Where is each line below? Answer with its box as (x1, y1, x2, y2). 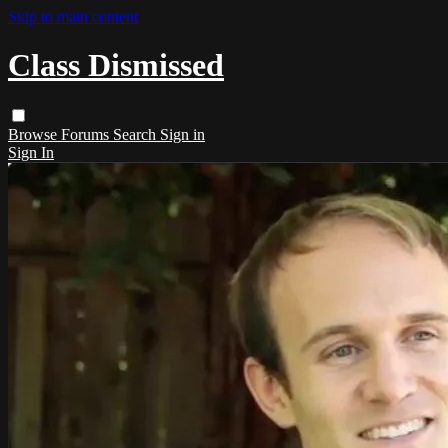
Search (113, 125, 160, 143)
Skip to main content (8, 8, 138, 25)
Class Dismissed (8, 47, 224, 84)
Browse (8, 125, 61, 143)
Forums (61, 125, 113, 143)
